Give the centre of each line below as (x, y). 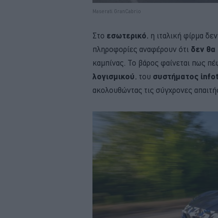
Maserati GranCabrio (117, 11)
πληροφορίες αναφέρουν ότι (142, 49)
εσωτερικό (127, 35)
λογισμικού (114, 76)
